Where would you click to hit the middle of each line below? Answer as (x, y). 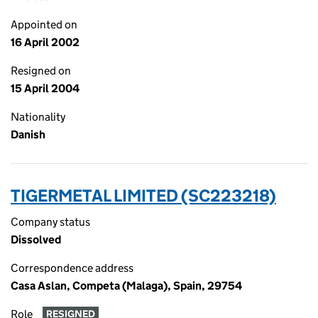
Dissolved (36, 240)
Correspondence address (72, 268)
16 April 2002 (45, 42)
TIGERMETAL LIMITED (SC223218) (143, 196)
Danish (28, 135)
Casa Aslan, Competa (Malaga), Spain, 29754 (126, 286)
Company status (50, 222)
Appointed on (44, 24)
